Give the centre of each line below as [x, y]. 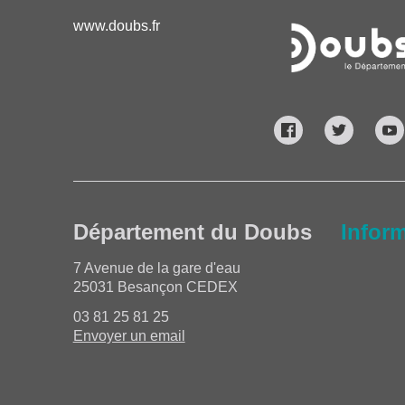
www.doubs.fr [116, 26]
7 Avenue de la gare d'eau [156, 268]
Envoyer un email [129, 335]
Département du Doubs [192, 231]
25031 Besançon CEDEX [155, 287]
